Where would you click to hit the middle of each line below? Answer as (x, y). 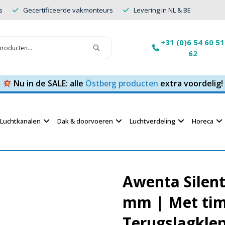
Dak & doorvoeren (85, 121)
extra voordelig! (190, 83)
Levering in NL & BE (162, 10)
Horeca (203, 121)
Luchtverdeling (152, 121)
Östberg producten (122, 83)
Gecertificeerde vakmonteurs (68, 10)
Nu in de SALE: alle (48, 83)
